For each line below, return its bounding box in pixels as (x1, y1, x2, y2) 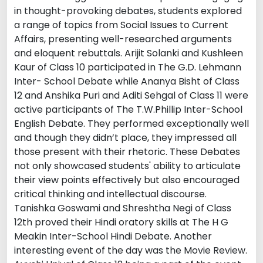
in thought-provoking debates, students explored (14, 4, 242, 18)
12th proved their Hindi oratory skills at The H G (14, 215, 228, 229)
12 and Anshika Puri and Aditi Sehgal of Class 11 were (14, 88, 248, 102)
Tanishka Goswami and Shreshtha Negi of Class (14, 201, 231, 215)
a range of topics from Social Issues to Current (14, 18, 228, 32)
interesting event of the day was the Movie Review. (14, 243, 247, 257)
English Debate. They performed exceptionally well (14, 116, 249, 130)
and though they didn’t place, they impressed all (14, 130, 237, 144)
